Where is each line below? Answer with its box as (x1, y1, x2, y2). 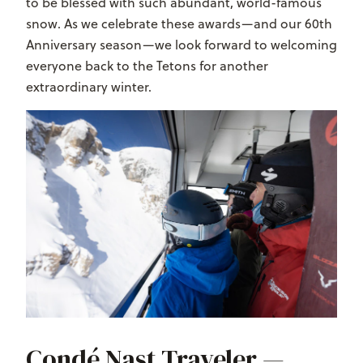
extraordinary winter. (26, 78, 152, 96)
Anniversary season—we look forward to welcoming (26, 36, 337, 54)
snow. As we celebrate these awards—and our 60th (26, 15, 332, 33)
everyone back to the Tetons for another (26, 57, 268, 75)
